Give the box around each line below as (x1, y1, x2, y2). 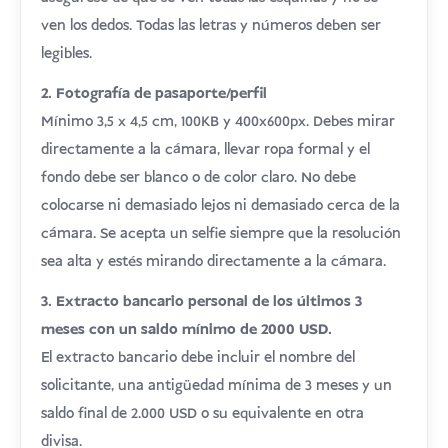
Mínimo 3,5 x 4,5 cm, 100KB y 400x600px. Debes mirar (41, 112, 396, 132)
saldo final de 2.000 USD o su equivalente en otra (41, 404, 365, 424)
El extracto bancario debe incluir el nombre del (41, 348, 356, 368)
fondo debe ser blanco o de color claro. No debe (41, 168, 357, 188)
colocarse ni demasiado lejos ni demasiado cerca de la (41, 196, 401, 216)
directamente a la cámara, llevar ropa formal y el (41, 140, 371, 160)
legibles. (41, 44, 93, 64)
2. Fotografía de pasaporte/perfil (41, 84, 268, 104)
